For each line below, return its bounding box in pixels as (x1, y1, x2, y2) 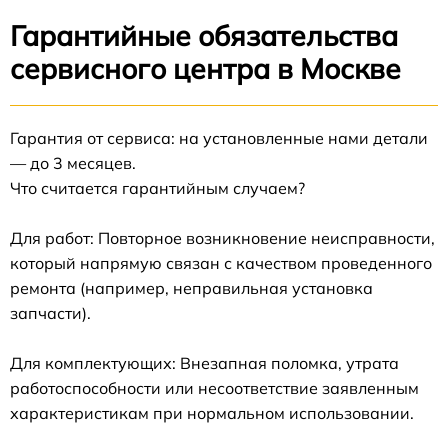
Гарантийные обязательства (10, 18, 398, 53)
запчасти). (10, 303, 91, 323)
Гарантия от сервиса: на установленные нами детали (10, 128, 428, 148)
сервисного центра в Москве (10, 51, 401, 86)
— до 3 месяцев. (10, 153, 136, 173)
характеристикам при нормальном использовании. (10, 403, 414, 423)
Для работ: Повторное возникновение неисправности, (10, 228, 435, 248)
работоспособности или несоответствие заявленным (10, 378, 419, 398)
